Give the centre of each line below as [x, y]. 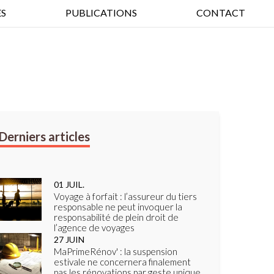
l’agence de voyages [94, 228]
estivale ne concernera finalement [122, 262]
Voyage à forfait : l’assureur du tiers [125, 196]
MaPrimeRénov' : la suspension [116, 251]
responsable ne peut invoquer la [118, 207]
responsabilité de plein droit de [116, 217]
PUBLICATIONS [101, 13]
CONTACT [221, 13]
